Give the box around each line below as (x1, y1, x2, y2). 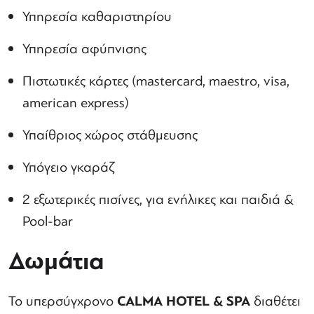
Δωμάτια (8, 244, 104, 279)
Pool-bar (22, 211, 73, 231)
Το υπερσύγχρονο (8, 291, 117, 311)
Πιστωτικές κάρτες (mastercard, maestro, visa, (22, 71, 289, 91)
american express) (22, 93, 132, 113)
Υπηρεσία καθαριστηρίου (22, 6, 175, 27)
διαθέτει (250, 291, 301, 311)
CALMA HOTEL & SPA (117, 291, 250, 311)
